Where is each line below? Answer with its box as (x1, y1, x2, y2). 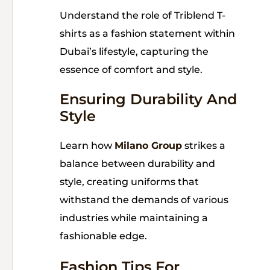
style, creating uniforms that (60, 176, 199, 188)
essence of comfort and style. (60, 64, 202, 76)
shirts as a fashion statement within (60, 28, 235, 40)
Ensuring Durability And (60, 90, 237, 108)
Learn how (60, 140, 115, 152)
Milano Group (115, 140, 182, 152)
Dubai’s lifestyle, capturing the (60, 46, 209, 58)
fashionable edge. (60, 230, 147, 242)
